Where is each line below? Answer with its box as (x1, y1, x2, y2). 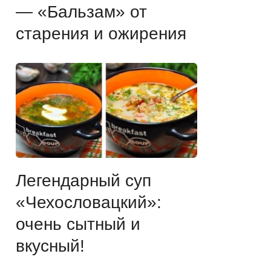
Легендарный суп (16, 171, 151, 190)
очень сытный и (16, 214, 140, 233)
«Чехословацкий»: (16, 192, 162, 212)
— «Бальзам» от (16, 2, 147, 21)
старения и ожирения (16, 24, 186, 43)
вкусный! (16, 236, 85, 255)
